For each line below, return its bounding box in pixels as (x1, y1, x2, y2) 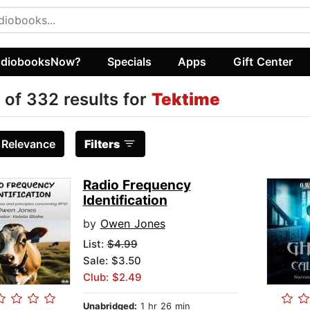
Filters (84, 137, 120, 152)
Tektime (151, 89, 220, 110)
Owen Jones (100, 217, 165, 231)
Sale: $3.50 (82, 254, 141, 268)
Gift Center (232, 54, 293, 69)
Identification (82, 192, 167, 209)
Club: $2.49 (82, 271, 142, 284)
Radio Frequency (82, 177, 191, 194)
